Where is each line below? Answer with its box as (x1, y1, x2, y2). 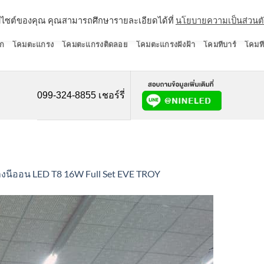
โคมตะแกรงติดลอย (62, 39, 128, 49)
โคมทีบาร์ (203, 39, 236, 49)
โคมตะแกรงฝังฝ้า (136, 39, 196, 49)
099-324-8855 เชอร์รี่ (37, 90, 125, 100)
